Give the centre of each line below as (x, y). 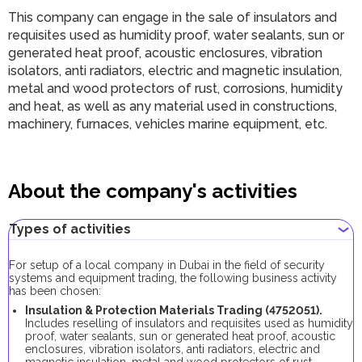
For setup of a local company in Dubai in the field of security (167, 265)
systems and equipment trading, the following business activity (173, 278)
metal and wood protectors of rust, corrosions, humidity (175, 88)
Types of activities (70, 229)
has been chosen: (55, 291)
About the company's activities (153, 191)
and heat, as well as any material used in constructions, (173, 106)
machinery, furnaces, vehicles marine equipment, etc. (168, 124)
